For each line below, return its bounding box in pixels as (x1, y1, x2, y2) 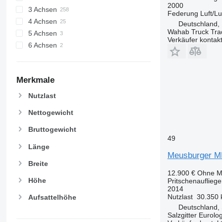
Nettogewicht (28, 109, 73, 117)
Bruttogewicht (28, 125, 76, 134)
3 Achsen (28, 5, 57, 14)
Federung (167, 9, 198, 17)
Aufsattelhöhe (28, 193, 76, 202)
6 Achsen (28, 41, 57, 50)
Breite (28, 159, 48, 167)
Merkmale (16, 75, 55, 85)
